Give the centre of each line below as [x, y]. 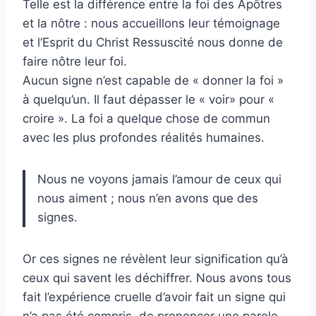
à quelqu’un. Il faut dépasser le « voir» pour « [148, 100]
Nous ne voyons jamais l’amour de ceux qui [159, 180]
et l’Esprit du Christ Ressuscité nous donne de [153, 43]
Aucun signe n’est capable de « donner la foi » [153, 81]
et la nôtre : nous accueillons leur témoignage [151, 24]
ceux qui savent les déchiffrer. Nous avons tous [157, 278]
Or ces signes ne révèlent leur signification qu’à [156, 259]
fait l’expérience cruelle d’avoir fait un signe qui [154, 297]
